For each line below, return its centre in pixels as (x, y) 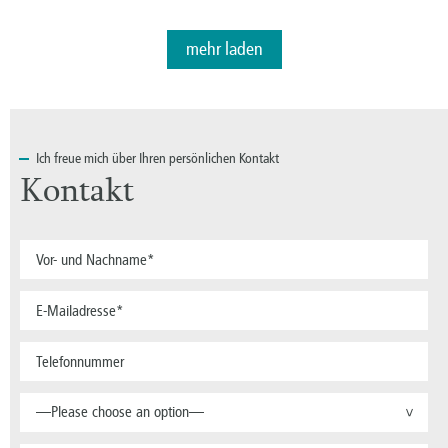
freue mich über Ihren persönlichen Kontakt (165, 159)
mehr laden (224, 49)
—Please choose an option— (120, 412)
